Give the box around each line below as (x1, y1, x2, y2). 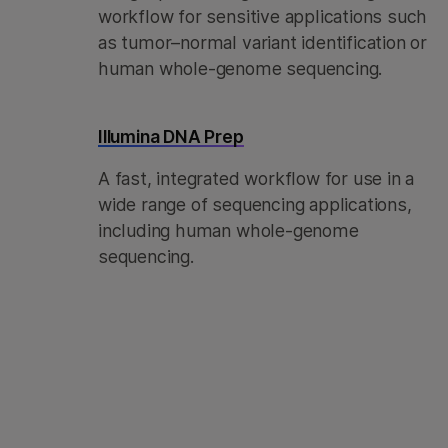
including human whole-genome (98, 220, 359, 241)
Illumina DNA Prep (98, 126, 244, 147)
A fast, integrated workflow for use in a (98, 168, 415, 189)
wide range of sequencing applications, (98, 194, 412, 215)
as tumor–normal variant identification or (98, 32, 428, 53)
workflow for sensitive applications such (98, 6, 428, 27)
